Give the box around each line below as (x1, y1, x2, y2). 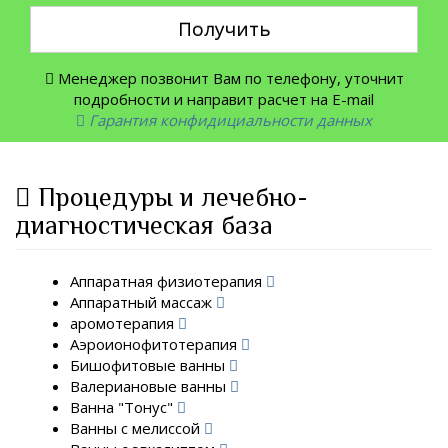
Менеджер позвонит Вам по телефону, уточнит (57, 68, 404, 88)
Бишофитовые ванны (70, 355, 229, 375)
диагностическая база (15, 210, 273, 240)
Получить (177, 16, 271, 42)
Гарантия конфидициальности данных (89, 110, 372, 130)
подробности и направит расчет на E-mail (74, 89, 374, 109)
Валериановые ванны (70, 376, 230, 396)
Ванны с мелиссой (70, 418, 204, 438)
